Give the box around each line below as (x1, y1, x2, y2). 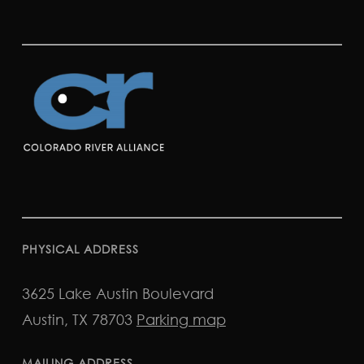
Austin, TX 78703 (21, 310, 136, 328)
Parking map (136, 310, 226, 328)
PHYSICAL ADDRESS (21, 242, 139, 256)
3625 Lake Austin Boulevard (21, 284, 214, 302)
